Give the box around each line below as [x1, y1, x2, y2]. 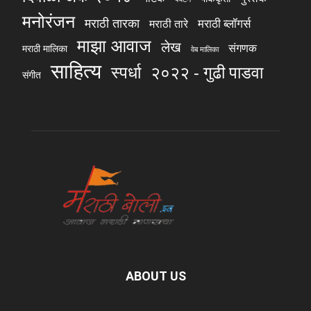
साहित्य [51, 57, 101, 85]
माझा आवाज [77, 33, 151, 58]
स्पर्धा [111, 60, 141, 84]
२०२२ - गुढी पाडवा [151, 60, 263, 84]
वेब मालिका [191, 44, 219, 55]
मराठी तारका [85, 15, 140, 32]
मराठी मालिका [22, 42, 67, 56]
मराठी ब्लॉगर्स [198, 15, 251, 32]
